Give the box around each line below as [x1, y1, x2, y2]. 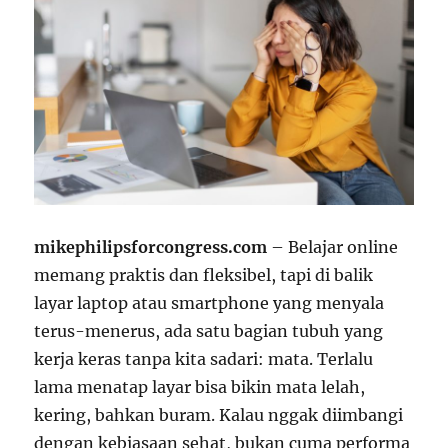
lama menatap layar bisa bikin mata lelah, [34, 377, 366, 398]
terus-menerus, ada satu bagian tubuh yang [34, 321, 384, 342]
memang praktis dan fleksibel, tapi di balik [34, 265, 374, 286]
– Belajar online [267, 237, 399, 258]
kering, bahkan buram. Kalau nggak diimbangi [34, 405, 404, 426]
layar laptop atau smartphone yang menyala [34, 293, 385, 314]
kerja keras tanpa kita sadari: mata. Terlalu [34, 349, 374, 370]
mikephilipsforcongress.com [34, 237, 268, 258]
